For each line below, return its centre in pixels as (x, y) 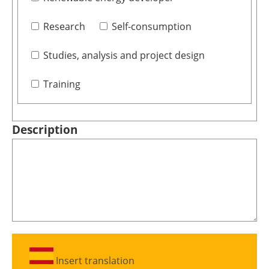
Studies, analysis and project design (124, 56)
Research (64, 27)
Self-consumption (151, 27)
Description (45, 130)
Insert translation (94, 261)
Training (62, 84)
